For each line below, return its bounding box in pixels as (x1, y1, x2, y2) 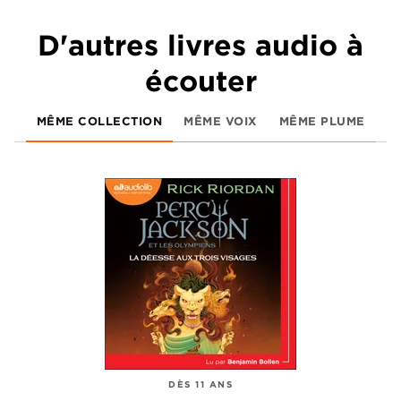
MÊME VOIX (183, 113, 258, 129)
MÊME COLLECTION (36, 113, 162, 129)
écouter (144, 64, 257, 98)
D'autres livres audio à (38, 28, 363, 63)
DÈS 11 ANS (168, 378, 233, 390)
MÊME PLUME (278, 113, 365, 129)
